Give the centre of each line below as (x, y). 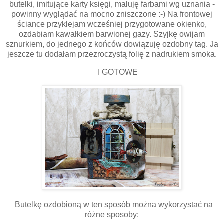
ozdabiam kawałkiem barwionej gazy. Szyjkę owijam (112, 34)
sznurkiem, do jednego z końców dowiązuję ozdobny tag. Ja (112, 44)
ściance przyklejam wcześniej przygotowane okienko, (112, 24)
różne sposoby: (112, 215)
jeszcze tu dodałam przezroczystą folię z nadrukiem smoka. (112, 54)
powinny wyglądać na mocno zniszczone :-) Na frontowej (112, 14)
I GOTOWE (112, 72)
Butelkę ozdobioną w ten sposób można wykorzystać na (112, 205)
